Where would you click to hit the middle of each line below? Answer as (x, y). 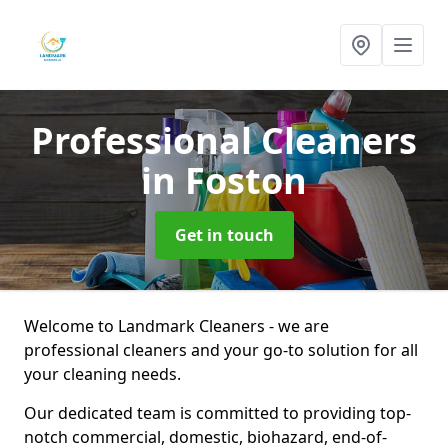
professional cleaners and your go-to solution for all (221, 350)
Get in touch (224, 235)
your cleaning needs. (102, 374)
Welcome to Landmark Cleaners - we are (176, 326)
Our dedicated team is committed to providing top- (217, 413)
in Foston (224, 180)
